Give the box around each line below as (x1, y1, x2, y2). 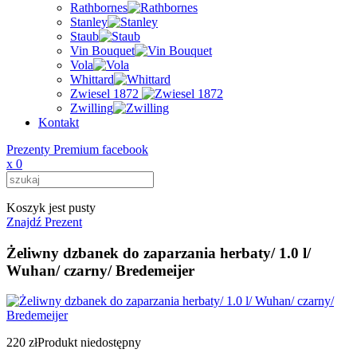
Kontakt (38, 116, 79, 129)
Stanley (70, 15, 108, 29)
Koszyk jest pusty (6, 201, 96, 214)
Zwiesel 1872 (70, 87, 142, 100)
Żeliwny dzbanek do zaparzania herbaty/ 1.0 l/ (6, 244, 311, 261)
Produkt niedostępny (37, 335, 141, 350)
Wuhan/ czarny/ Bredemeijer (6, 261, 194, 279)
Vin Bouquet (70, 44, 135, 57)
